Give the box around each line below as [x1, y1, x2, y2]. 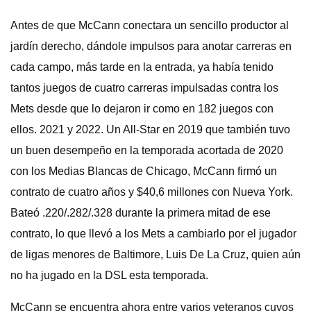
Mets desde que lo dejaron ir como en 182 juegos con [10, 103, 274, 115]
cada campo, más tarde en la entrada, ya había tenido [10, 61, 274, 73]
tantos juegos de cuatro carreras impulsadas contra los [10, 82, 278, 94]
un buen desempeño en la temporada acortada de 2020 [10, 144, 283, 156]
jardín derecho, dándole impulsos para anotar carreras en [10, 40, 292, 52]
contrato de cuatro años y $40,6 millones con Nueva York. [10, 186, 293, 198]
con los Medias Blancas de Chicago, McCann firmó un [10, 165, 277, 177]
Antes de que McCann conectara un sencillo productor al [10, 19, 289, 31]
